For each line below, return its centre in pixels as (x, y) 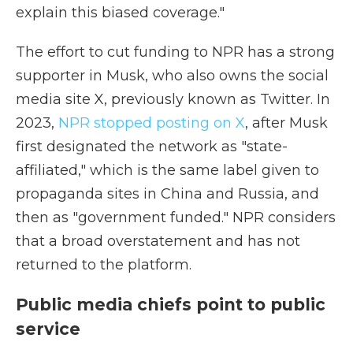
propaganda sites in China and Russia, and (167, 194)
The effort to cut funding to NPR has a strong (175, 52)
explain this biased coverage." (120, 13)
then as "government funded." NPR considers (176, 217)
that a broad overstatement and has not (158, 241)
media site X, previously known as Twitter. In (173, 99)
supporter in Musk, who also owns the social (172, 76)
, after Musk (286, 123)
